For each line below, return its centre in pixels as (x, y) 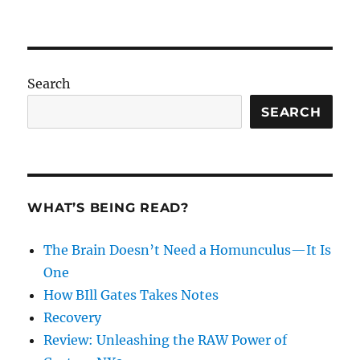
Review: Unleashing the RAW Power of (166, 340)
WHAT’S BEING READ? (108, 208)
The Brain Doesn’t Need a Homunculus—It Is (188, 250)
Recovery (73, 318)
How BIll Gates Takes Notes (131, 295)
